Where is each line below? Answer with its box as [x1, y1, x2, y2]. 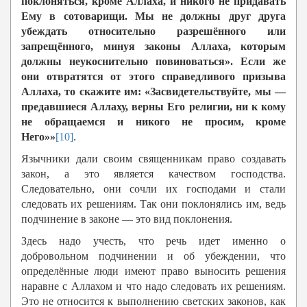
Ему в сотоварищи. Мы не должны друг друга [21, 10, 286, 23]
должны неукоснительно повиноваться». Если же [21, 56, 286, 68]
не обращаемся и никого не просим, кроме [21, 116, 286, 128]
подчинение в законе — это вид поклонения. [21, 213, 235, 225]
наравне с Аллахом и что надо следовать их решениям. [21, 280, 286, 293]
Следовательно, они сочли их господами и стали [21, 183, 286, 195]
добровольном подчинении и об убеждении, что [21, 250, 286, 262]
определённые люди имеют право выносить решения [21, 265, 286, 278]
